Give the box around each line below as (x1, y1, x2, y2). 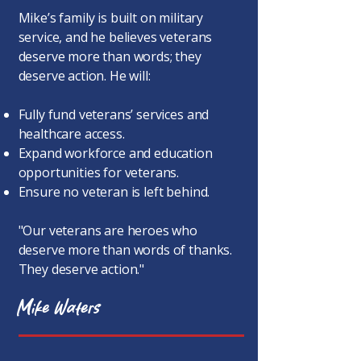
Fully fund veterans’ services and (18, 106, 210, 123)
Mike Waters (18, 297, 101, 320)
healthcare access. (18, 125, 125, 143)
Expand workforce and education (18, 144, 213, 162)
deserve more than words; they (18, 48, 201, 65)
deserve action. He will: (18, 67, 151, 85)
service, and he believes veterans (18, 28, 213, 46)
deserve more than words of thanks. (18, 241, 233, 259)
